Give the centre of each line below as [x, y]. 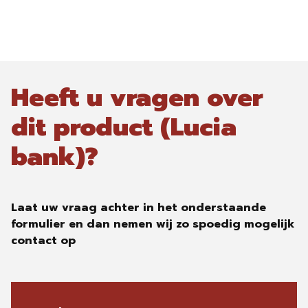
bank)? [55, 157]
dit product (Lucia [124, 127]
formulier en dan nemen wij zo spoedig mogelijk [153, 224]
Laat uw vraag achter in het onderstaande [139, 208]
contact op [43, 241]
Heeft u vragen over [137, 98]
